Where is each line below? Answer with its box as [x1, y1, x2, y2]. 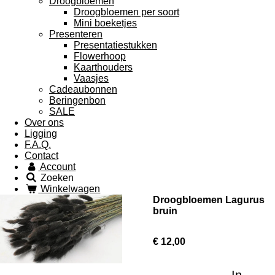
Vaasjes [74, 73, 109, 83]
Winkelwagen [41, 184, 101, 194]
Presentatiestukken [74, 40, 157, 50]
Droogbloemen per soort [74, 7, 179, 17]
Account [40, 161, 76, 172]
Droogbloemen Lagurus [153, 195, 265, 205]
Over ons [25, 117, 64, 128]
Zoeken [41, 172, 74, 183]
